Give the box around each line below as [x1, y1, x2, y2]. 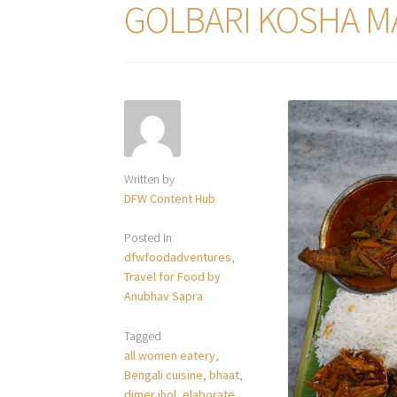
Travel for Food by [124, 269, 222, 285]
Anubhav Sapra [124, 288, 204, 305]
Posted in [124, 230, 173, 246]
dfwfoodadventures [124, 249, 232, 266]
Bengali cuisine [124, 366, 204, 383]
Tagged [124, 327, 162, 344]
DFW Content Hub [124, 190, 216, 206]
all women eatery [124, 346, 216, 363]
